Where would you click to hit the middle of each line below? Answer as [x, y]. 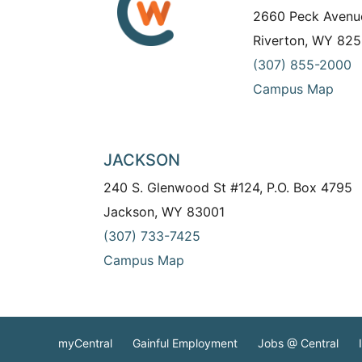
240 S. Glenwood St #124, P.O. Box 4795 [228, 188]
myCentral [85, 343]
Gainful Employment [185, 343]
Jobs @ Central [298, 343]
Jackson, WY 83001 [164, 212]
